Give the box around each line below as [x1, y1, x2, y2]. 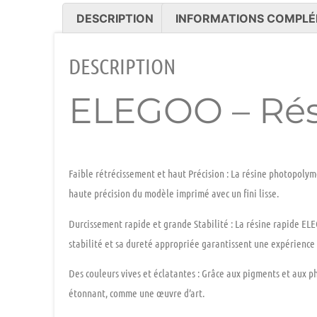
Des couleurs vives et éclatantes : [69, 267, 200, 280]
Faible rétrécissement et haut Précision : [69, 167, 229, 180]
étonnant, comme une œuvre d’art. [69, 287, 205, 300]
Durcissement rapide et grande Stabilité [69, 217, 229, 230]
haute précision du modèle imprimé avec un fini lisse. [69, 187, 279, 200]
